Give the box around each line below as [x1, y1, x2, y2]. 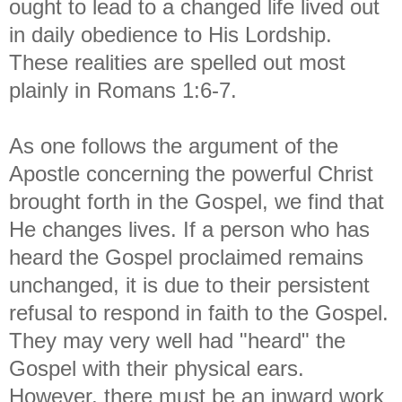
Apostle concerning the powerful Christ [9, 161, 373, 186]
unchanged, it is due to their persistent [9, 272, 370, 297]
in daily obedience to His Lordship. [9, 22, 332, 47]
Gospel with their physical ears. [9, 355, 304, 380]
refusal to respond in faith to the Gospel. [9, 300, 389, 325]
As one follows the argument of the [9, 133, 338, 158]
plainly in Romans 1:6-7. [9, 77, 243, 102]
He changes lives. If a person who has [9, 216, 370, 241]
